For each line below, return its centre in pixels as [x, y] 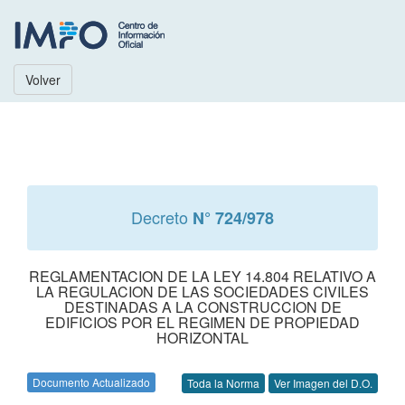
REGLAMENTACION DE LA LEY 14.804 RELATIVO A [202, 276]
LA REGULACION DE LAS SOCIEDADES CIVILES [202, 292]
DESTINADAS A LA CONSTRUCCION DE [202, 307]
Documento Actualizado [91, 382]
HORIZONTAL [202, 338]
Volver [43, 80]
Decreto [162, 217]
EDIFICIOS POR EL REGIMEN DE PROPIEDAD [202, 322]
